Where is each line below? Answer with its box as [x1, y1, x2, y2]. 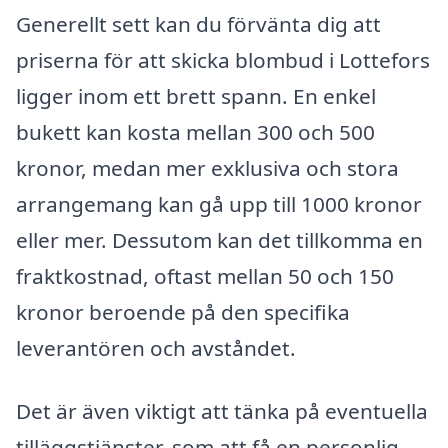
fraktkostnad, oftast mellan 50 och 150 [16, 261, 394, 290]
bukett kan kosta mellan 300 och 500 [16, 117, 375, 146]
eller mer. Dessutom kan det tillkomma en [16, 225, 423, 254]
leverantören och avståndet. [16, 333, 296, 362]
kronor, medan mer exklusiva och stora [16, 153, 399, 182]
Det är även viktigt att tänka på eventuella [16, 397, 428, 426]
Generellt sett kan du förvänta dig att [16, 9, 381, 38]
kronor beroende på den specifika [16, 297, 350, 326]
